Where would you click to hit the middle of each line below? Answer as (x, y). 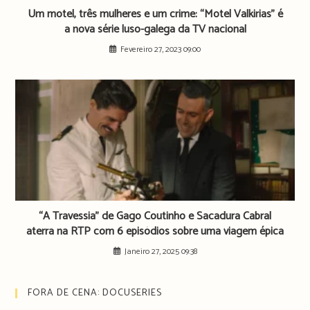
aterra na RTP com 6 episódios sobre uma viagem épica (155, 232)
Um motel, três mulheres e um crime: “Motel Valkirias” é (155, 15)
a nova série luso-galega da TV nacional (155, 30)
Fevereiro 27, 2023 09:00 (161, 50)
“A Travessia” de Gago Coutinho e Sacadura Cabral (155, 217)
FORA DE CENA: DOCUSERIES (95, 293)
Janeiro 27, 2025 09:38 (161, 252)
